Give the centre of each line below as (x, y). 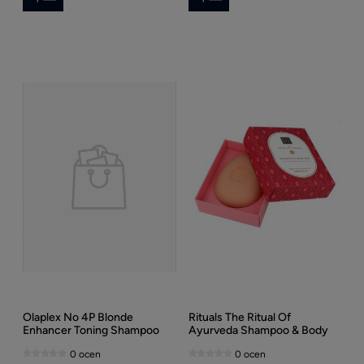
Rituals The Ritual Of (239, 318)
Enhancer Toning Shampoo (91, 331)
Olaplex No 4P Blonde (78, 318)
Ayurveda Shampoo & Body (258, 331)
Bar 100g (211, 344)
